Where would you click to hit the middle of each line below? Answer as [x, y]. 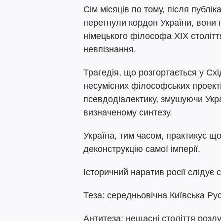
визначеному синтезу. [128, 112]
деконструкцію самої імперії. [142, 149]
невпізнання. [110, 49]
